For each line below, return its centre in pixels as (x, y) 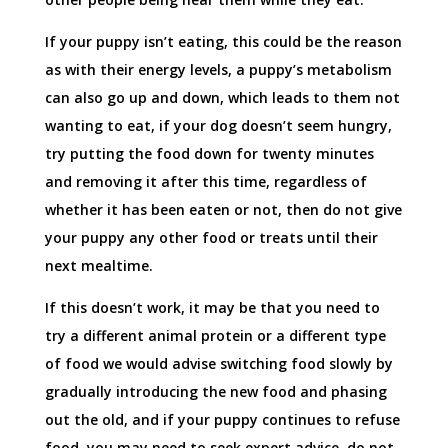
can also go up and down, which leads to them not (222, 98)
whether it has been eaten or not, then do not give (223, 210)
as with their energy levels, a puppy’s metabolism (218, 70)
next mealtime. (98, 266)
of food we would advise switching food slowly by (218, 364)
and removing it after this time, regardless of (205, 182)
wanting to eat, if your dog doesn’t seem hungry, (218, 126)
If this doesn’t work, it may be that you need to (212, 308)
